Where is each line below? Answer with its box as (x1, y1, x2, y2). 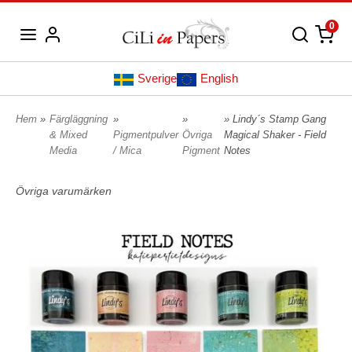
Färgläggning (49, 113, 108, 126)
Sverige (137, 71, 177, 86)
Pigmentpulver (112, 129, 178, 141)
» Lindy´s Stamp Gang (223, 113, 326, 126)
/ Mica (112, 145, 141, 157)
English (200, 71, 238, 86)
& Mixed (49, 129, 87, 141)
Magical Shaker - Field (223, 129, 326, 141)
